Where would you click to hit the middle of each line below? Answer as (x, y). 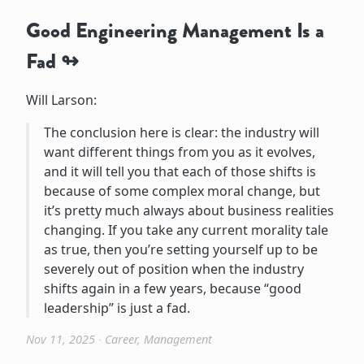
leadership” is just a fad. (117, 308)
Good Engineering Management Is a (175, 31)
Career (121, 340)
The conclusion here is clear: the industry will (181, 133)
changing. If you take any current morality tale (186, 230)
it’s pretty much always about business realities (188, 211)
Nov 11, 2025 (61, 340)
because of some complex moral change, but (182, 191)
